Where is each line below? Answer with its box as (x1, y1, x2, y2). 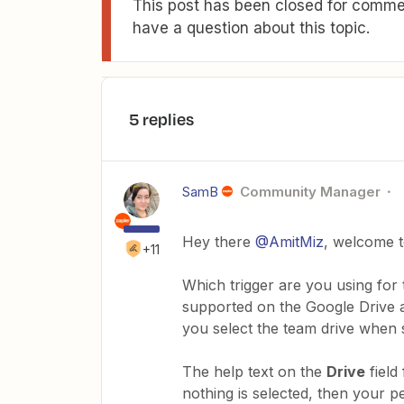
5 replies (129, 107, 194, 131)
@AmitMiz (255, 233, 324, 251)
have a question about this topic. (133, 19, 370, 37)
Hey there (182, 233, 255, 251)
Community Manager (239, 183, 381, 200)
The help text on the (182, 363, 326, 381)
